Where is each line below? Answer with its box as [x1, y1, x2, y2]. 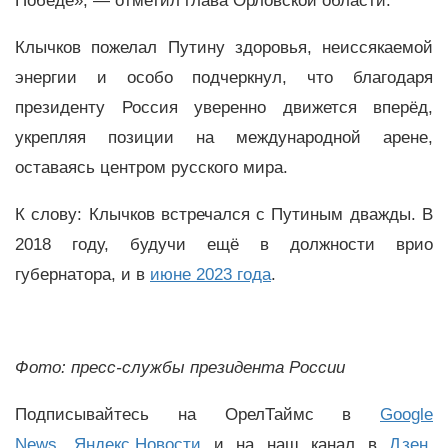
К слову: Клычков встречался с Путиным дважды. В [15, 204, 433, 224]
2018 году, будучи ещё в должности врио [15, 234, 433, 254]
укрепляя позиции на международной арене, [15, 127, 433, 147]
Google [380, 405, 433, 425]
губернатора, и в [15, 264, 150, 284]
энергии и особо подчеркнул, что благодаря [15, 67, 433, 87]
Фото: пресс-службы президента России [15, 358, 345, 378]
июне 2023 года [150, 264, 271, 284]
